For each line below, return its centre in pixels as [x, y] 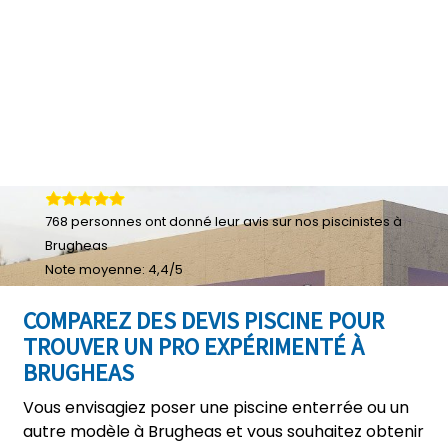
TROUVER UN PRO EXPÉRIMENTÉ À [193, 346]
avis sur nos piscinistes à [322, 221]
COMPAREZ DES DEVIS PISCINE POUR [203, 320]
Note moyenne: [96, 269]
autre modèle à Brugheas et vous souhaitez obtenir [223, 431]
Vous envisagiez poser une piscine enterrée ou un [216, 407]
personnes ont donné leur [155, 221]
